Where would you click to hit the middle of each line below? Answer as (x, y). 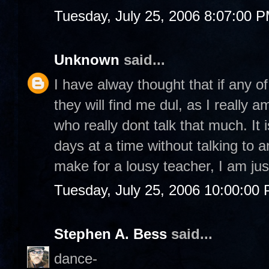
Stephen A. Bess (110, 234)
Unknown (87, 60)
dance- (76, 258)
